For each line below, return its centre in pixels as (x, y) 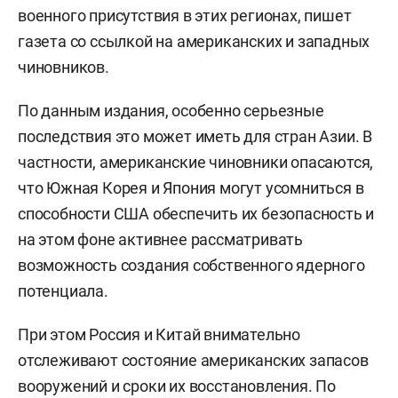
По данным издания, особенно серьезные (171, 111)
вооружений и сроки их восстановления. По (177, 386)
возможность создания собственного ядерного (191, 265)
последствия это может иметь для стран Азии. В (195, 136)
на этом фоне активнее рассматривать (160, 239)
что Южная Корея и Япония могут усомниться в (191, 188)
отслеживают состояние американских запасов (193, 360)
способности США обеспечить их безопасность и (196, 214)
